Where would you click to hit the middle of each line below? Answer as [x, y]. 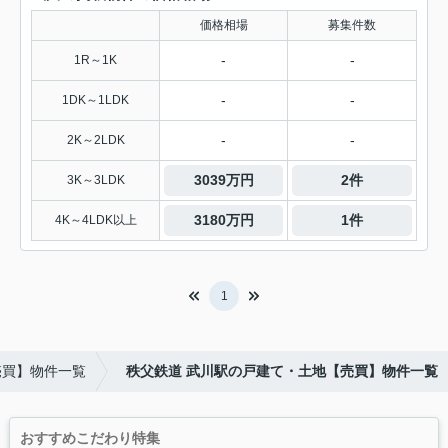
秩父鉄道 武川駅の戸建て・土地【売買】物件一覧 [282, 371]
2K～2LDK [95, 140]
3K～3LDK [95, 180]
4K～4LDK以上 [95, 220]
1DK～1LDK [95, 100]
